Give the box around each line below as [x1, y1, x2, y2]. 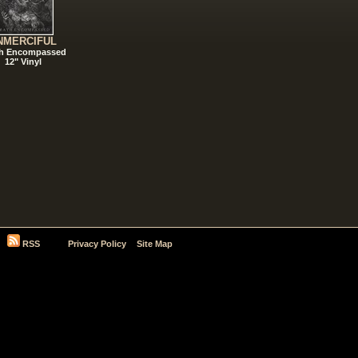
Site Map [137, 238, 173, 249]
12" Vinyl [4, 56, 42, 66]
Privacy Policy [68, 238, 126, 249]
